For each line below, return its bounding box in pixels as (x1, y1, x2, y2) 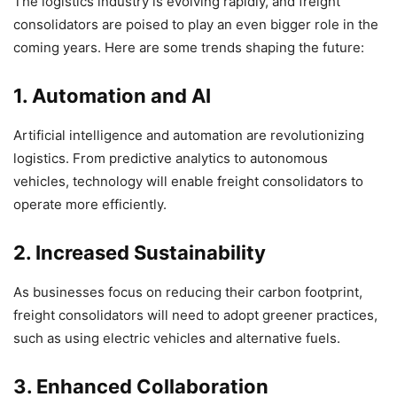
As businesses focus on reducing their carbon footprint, (13, 284, 362, 301)
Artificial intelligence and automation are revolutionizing (13, 127, 364, 144)
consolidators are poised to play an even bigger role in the (13, 16, 378, 34)
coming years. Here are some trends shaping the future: (13, 39, 364, 57)
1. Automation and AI (13, 84, 211, 108)
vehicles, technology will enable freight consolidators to (13, 173, 363, 191)
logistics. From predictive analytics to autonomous (13, 150, 328, 167)
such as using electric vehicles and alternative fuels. (13, 330, 340, 347)
